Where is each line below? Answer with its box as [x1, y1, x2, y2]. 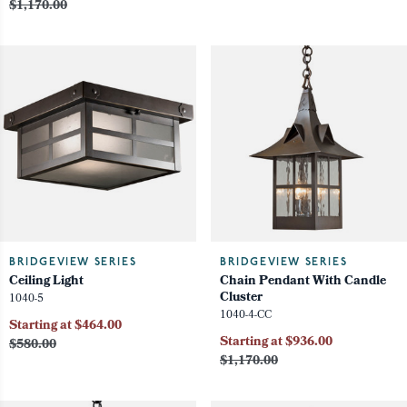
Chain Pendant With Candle [220, 272, 386, 293]
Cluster [220, 288, 263, 310]
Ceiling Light [9, 272, 84, 293]
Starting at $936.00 [220, 333, 333, 354]
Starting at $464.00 [9, 316, 122, 338]
